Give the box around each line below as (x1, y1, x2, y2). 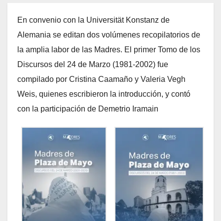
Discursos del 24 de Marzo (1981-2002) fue (17, 60, 168, 69)
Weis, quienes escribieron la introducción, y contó (17, 90, 190, 99)
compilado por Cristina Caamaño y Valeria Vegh (17, 75, 185, 84)
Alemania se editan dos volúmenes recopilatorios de (17, 31, 200, 39)
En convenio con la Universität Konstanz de (17, 16, 170, 25)
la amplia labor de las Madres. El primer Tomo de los (17, 45, 200, 54)
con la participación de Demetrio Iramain (17, 105, 158, 113)
